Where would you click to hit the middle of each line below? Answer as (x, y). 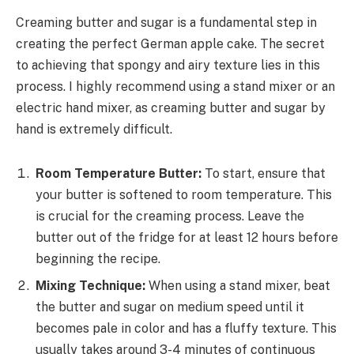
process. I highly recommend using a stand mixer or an (175, 86)
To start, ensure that (264, 173)
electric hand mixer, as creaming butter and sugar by (171, 107)
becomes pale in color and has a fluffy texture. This (186, 328)
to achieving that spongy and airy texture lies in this (168, 65)
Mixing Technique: (90, 285)
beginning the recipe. (98, 258)
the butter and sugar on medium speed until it (170, 307)
